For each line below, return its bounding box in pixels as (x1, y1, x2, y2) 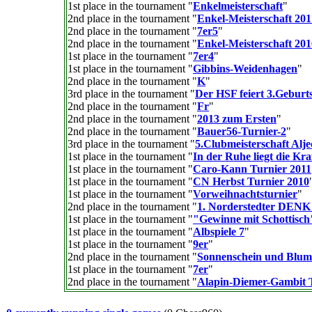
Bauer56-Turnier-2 (197, 125, 286, 137)
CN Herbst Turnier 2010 (193, 175, 309, 187)
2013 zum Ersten (197, 113, 276, 125)
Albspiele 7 (193, 226, 244, 237)
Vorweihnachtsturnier (193, 188, 297, 200)
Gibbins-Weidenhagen (193, 63, 297, 75)
